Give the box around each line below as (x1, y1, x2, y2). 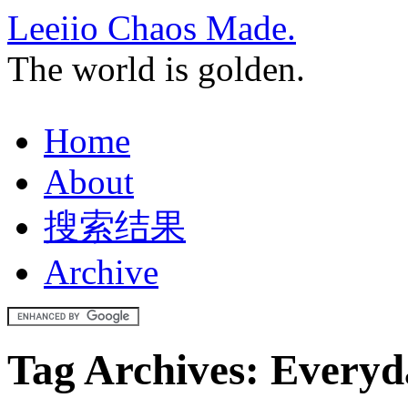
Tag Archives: (7, 346, 270, 394)
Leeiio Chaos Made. (7, 8, 296, 47)
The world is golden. (7, 49, 305, 88)
